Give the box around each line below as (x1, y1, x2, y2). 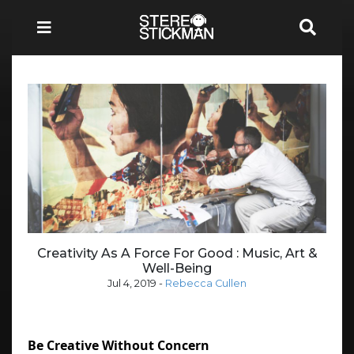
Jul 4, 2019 (107, 277, 156, 289)
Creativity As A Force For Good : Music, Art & (36, 245, 318, 261)
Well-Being (142, 260, 212, 276)
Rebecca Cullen (165, 277, 247, 289)
